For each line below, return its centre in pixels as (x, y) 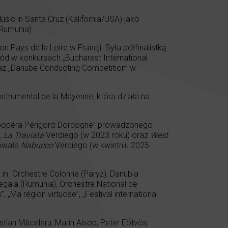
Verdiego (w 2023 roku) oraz (97, 135)
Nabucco (37, 145)
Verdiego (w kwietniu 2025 (101, 145)
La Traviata (24, 135)
